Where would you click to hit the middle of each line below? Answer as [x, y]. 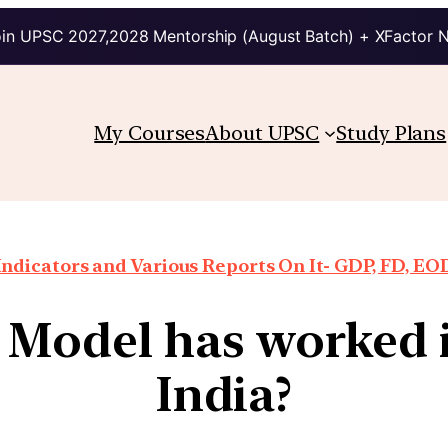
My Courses [150, 132]
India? [224, 393]
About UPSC [262, 132]
